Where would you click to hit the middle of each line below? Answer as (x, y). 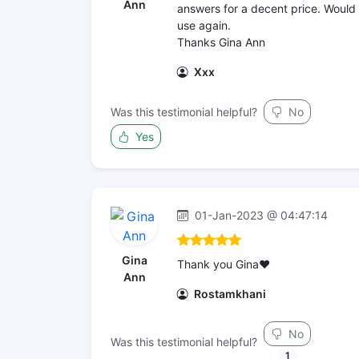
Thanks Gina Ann (221, 42)
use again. (204, 25)
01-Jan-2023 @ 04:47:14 (260, 215)
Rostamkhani (229, 294)
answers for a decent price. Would (266, 8)
